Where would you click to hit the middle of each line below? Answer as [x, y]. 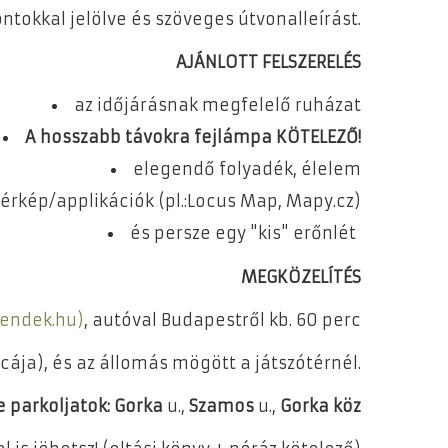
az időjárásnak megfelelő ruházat [217, 105]
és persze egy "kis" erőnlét [243, 233]
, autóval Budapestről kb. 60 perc [222, 319]
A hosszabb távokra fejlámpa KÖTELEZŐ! [193, 137]
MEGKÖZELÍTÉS [301, 276]
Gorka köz [320, 406]
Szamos [223, 406]
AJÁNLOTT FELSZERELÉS [268, 62]
